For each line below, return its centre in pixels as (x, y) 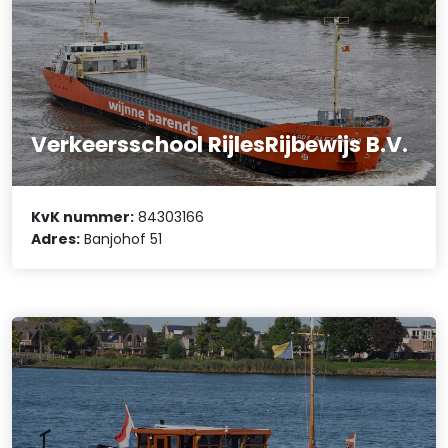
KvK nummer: (83, 216)
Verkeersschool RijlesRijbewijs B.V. (220, 145)
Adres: (56, 238)
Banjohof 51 (121, 238)
